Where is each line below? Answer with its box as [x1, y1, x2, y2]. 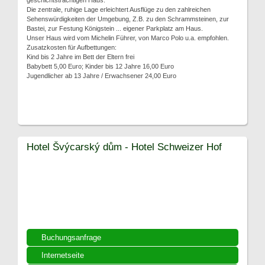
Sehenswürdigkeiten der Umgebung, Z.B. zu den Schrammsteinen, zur [27, 15, 229, 22]
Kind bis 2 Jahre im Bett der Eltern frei [27, 53, 134, 60]
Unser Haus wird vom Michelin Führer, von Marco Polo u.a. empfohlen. [27, 34, 229, 41]
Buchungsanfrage [41, 233, 101, 242]
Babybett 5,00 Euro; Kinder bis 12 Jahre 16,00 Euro [27, 63, 174, 70]
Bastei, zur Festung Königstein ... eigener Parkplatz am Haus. [27, 25, 203, 32]
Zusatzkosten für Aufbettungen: [27, 44, 117, 51]
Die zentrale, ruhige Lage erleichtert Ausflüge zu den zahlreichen [27, 6, 211, 13]
